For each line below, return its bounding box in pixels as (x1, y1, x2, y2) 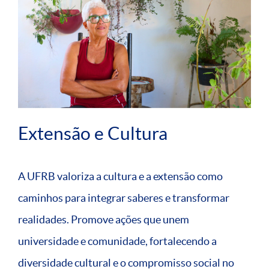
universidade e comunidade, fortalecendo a (18, 235, 217, 248)
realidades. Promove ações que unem (18, 213, 189, 226)
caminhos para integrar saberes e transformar (18, 192, 229, 205)
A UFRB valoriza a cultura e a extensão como (18, 170, 223, 183)
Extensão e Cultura (18, 123, 168, 144)
